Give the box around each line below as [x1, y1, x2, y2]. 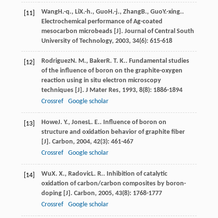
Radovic [68, 170, 91, 178]
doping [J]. [41, 189, 74, 197]
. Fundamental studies [125, 57, 189, 65]
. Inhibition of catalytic [103, 170, 167, 178]
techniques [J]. [41, 86, 86, 94]
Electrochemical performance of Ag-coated [41, 18, 163, 25]
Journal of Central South [124, 27, 194, 35]
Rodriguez [41, 57, 71, 65]
